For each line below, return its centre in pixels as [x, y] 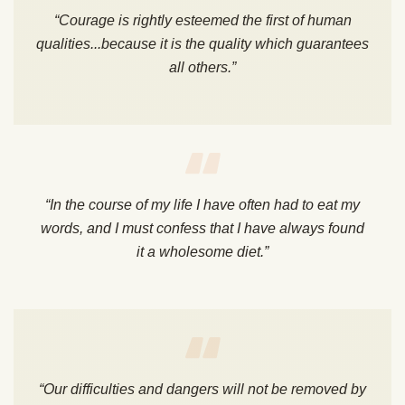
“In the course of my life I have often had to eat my [202, 205]
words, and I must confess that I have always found [202, 229]
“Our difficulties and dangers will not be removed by [202, 390]
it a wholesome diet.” [202, 252]
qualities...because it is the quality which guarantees [202, 44]
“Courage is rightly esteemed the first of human [202, 21]
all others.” [202, 68]
